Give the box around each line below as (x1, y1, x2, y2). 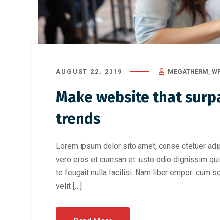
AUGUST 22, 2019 (56, 68, 122, 75)
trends (56, 110, 101, 128)
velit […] (56, 181, 82, 191)
